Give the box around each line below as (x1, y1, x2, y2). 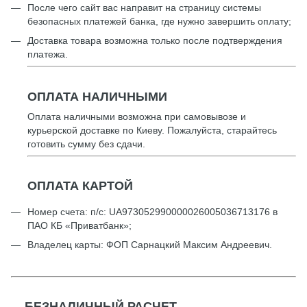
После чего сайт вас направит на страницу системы (27, 2, 261, 14)
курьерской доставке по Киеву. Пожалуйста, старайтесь (27, 125, 277, 136)
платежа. (27, 49, 68, 60)
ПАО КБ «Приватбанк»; (27, 219, 132, 231)
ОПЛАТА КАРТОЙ (27, 179, 133, 193)
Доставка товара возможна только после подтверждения (27, 35, 282, 47)
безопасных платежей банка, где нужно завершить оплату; (27, 16, 291, 27)
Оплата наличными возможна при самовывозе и (27, 111, 246, 122)
